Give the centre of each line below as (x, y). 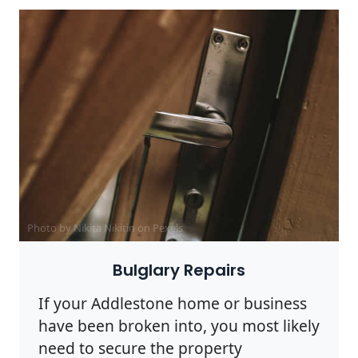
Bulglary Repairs (179, 270)
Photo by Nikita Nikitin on (90, 228)
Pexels (168, 228)
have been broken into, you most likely (179, 326)
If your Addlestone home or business (173, 304)
